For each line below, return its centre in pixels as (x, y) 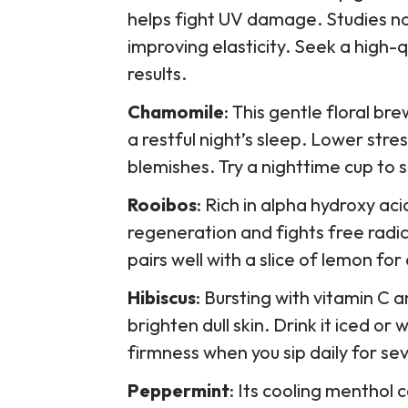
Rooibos (162, 205)
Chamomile (176, 112)
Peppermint (178, 391)
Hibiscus (162, 298)
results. (157, 74)
